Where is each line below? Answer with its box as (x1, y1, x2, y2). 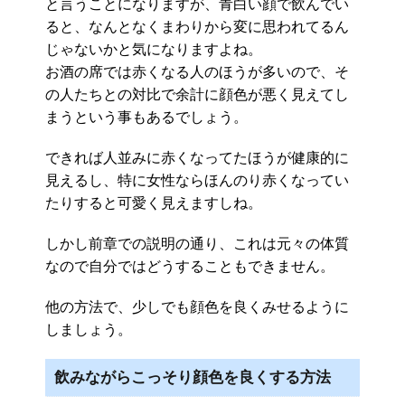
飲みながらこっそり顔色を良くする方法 (54, 369, 331, 387)
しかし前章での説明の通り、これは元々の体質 (45, 236, 349, 252)
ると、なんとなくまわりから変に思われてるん (45, 19, 349, 35)
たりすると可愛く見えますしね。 (45, 195, 262, 212)
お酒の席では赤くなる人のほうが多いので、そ (45, 64, 349, 80)
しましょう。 (45, 322, 132, 338)
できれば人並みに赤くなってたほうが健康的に (45, 150, 349, 166)
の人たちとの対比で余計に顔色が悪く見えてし (45, 87, 349, 103)
